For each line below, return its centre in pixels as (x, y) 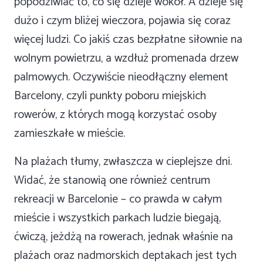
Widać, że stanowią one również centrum (112, 181)
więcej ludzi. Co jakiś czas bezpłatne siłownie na (128, 40)
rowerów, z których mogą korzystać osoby (115, 115)
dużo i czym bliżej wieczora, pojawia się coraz (122, 21)
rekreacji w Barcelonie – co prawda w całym (118, 200)
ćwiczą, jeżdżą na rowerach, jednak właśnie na (124, 237)
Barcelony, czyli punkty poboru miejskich (110, 96)
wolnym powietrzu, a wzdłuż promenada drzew (126, 59)
